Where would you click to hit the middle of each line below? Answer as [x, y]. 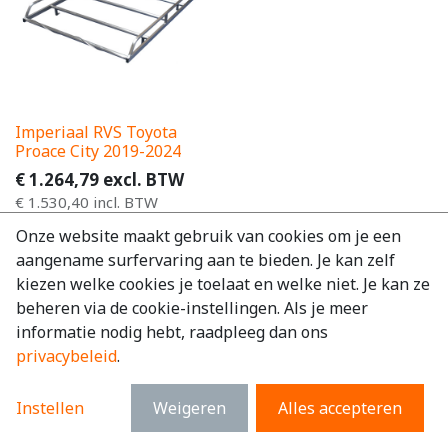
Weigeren [189, 408]
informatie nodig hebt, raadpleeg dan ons [172, 332]
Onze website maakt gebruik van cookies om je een [208, 236]
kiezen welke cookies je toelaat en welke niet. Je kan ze [223, 284]
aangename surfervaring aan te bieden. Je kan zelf [205, 260]
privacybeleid [66, 356]
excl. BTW [143, 179]
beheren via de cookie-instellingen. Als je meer [192, 308]
